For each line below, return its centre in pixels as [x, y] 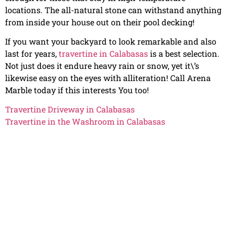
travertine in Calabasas [103, 53]
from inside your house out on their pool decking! [100, 22]
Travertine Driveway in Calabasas [70, 109]
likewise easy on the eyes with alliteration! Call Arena [108, 78]
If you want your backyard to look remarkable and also [111, 41]
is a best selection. [184, 53]
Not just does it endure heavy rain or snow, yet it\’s [102, 65]
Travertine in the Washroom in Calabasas [85, 122]
